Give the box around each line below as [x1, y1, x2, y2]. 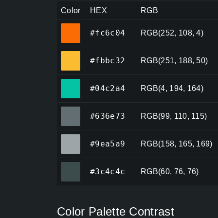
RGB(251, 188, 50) [141, 56, 208, 65]
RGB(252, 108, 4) [141, 29, 204, 37]
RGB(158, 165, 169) [141, 140, 213, 148]
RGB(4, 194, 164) [141, 84, 204, 93]
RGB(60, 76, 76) [141, 167, 199, 176]
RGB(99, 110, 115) [141, 112, 207, 121]
